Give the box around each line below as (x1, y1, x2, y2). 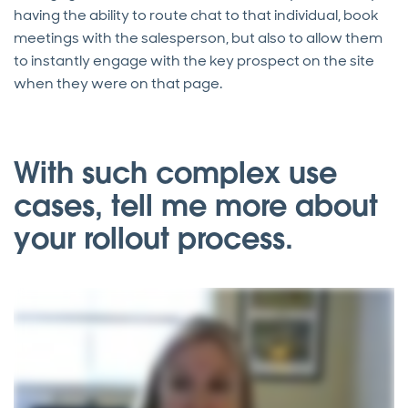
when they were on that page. (14, 74, 222, 94)
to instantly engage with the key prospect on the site (14, 51, 374, 71)
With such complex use (14, 154, 337, 192)
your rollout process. (14, 219, 293, 258)
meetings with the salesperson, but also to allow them (14, 28, 382, 48)
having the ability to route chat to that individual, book (14, 5, 379, 25)
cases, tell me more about (14, 187, 378, 225)
